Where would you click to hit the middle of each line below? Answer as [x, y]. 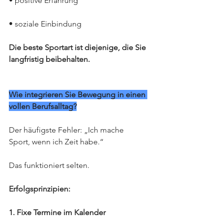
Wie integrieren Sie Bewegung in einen [78, 95]
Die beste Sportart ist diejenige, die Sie [78, 47]
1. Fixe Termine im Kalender [57, 212]
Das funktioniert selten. [49, 165]
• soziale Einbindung [45, 24]
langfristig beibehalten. [49, 59]
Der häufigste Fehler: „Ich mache [67, 130]
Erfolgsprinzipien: [40, 189]
